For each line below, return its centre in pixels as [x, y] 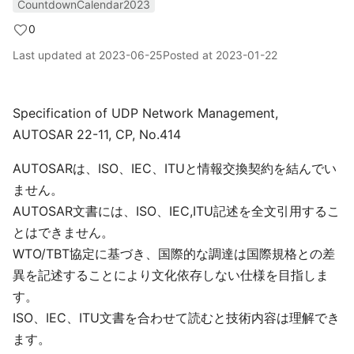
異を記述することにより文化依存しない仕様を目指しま [171, 275]
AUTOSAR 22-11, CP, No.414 [97, 134]
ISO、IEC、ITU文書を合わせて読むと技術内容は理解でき [176, 318]
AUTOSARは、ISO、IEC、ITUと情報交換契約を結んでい [175, 168]
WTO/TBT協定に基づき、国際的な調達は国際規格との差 [174, 254]
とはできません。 [63, 232]
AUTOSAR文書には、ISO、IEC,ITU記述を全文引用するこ [176, 211]
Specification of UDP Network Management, [145, 113]
